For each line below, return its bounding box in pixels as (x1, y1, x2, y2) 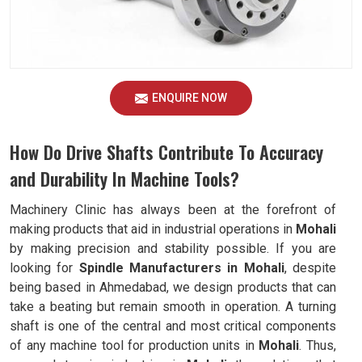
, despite (284, 260, 337, 276)
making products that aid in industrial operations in (10, 221, 296, 237)
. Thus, (299, 338, 337, 353)
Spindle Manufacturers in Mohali (78, 260, 284, 276)
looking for (10, 260, 79, 276)
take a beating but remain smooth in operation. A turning (10, 299, 336, 314)
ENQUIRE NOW (152, 91, 227, 104)
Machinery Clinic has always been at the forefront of (10, 202, 336, 217)
